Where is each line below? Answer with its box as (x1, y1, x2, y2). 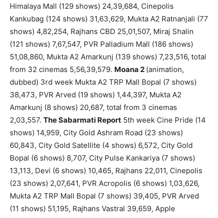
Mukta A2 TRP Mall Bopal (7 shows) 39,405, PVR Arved (10, 191, 199, 201)
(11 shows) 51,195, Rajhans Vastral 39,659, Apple (10, 204, 175, 214)
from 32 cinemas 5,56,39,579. (10, 65, 114, 74)
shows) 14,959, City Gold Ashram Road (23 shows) (10, 128, 183, 138)
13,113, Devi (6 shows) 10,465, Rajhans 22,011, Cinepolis (10, 166, 202, 176)
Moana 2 (114, 65, 146, 74)
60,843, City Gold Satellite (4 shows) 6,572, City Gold (10, 141, 193, 150)
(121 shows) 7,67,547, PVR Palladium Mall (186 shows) (10, 39, 193, 49)
